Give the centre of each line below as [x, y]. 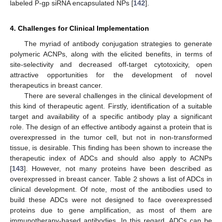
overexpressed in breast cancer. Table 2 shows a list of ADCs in [111, 179]
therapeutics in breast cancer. [56, 85]
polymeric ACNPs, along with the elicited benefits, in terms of [111, 54]
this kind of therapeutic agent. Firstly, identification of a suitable [111, 106]
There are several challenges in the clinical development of [118, 96]
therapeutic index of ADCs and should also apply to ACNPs [111, 158]
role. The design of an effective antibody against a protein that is [111, 127]
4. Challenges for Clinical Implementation [80, 28]
